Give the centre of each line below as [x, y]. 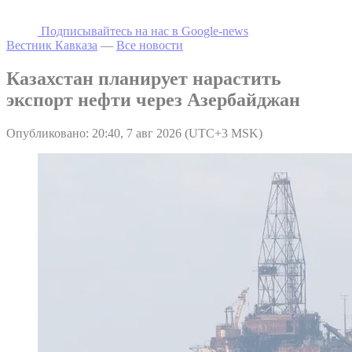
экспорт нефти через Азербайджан [153, 99]
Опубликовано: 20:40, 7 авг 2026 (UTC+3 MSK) [134, 133]
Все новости [150, 45]
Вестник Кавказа [52, 45]
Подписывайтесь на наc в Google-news [145, 31]
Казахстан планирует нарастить [144, 78]
